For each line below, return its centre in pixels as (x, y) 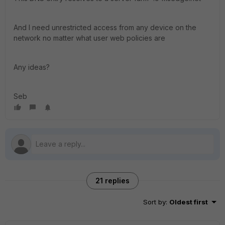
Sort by (154, 202)
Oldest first (189, 202)
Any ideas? (32, 67)
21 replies (113, 181)
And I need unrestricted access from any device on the (105, 27)
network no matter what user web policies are (89, 38)
